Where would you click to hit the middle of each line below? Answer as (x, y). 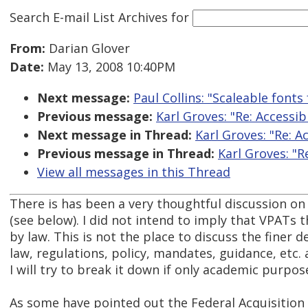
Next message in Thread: (114, 135)
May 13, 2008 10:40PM (110, 67)
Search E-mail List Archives (89, 17)
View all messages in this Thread (134, 172)
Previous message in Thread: (126, 154)
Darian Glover (88, 48)
